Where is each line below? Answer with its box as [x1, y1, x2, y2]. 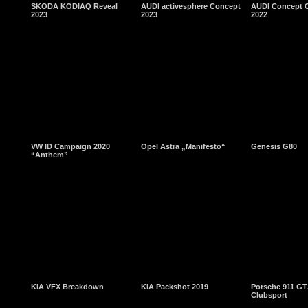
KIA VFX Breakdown [31, 283, 104, 291]
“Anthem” [31, 151, 68, 159]
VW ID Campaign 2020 [31, 142, 110, 151]
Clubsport [251, 291, 287, 299]
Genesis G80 [251, 142, 297, 151]
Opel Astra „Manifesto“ [141, 142, 225, 151]
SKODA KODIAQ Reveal [31, 2, 118, 10]
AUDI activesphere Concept [141, 2, 241, 10]
